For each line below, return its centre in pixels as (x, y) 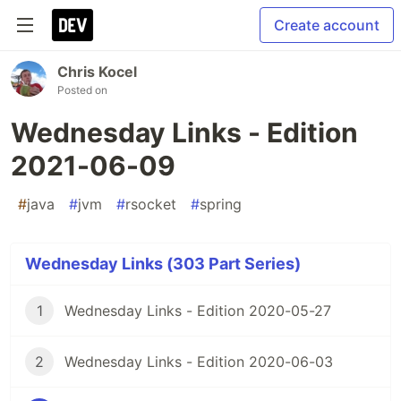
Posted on (82, 90)
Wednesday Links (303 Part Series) (163, 264)
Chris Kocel (97, 72)
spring (221, 204)
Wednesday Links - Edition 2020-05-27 (198, 311)
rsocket (151, 204)
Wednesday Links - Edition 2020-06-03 (199, 362)
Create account (327, 25)
